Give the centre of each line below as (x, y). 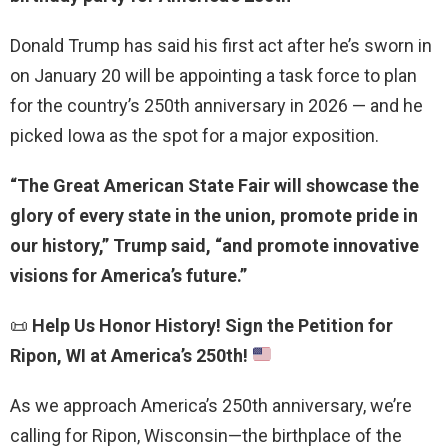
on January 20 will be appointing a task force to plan (213, 75)
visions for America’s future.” (130, 275)
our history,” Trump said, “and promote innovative (214, 245)
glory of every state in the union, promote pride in (214, 215)
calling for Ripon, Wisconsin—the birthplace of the (206, 435)
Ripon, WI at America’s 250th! (129, 355)
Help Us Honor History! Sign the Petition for (212, 325)
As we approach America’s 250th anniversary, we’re (211, 405)
